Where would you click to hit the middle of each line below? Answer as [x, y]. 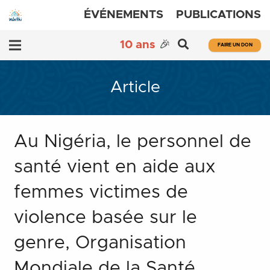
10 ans [138, 45]
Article [135, 88]
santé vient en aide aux [115, 167]
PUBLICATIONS [219, 15]
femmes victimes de [101, 192]
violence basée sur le [105, 217]
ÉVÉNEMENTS [124, 15]
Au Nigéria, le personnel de [132, 141]
